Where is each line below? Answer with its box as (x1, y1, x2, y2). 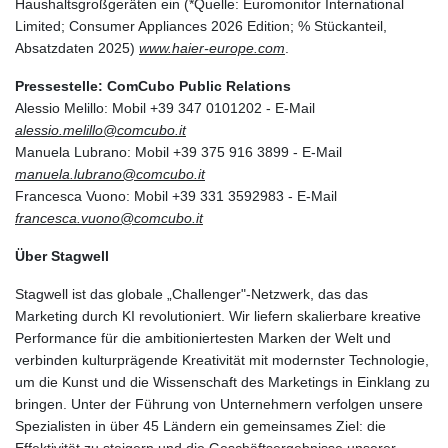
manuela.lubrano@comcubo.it (15, 165, 205, 182)
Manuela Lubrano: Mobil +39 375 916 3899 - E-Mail (15, 143, 342, 160)
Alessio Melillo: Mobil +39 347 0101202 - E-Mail (15, 99, 315, 116)
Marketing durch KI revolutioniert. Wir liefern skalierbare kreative (15, 307, 421, 324)
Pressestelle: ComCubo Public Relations (15, 77, 291, 94)
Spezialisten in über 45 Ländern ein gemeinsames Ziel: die (15, 417, 386, 434)
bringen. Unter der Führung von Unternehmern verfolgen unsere (15, 395, 423, 412)
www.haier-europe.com (139, 39, 285, 56)
